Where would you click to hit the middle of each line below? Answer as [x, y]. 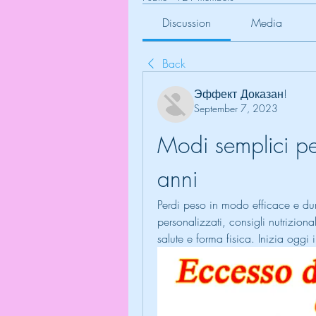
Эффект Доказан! [241, 94]
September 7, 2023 [236, 109]
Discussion [187, 23]
